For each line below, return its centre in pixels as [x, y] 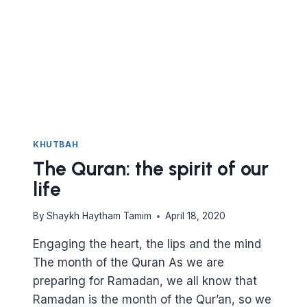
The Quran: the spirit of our [151, 169]
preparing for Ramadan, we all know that [145, 281]
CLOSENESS [122, 40]
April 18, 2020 [196, 216]
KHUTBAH [56, 144]
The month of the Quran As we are [128, 263]
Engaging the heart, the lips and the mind [147, 244]
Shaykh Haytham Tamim [99, 216]
